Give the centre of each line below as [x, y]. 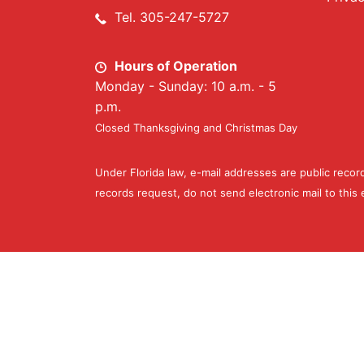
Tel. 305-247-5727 [172, 17]
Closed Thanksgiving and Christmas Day [196, 128]
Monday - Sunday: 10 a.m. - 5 [186, 86]
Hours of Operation [176, 66]
